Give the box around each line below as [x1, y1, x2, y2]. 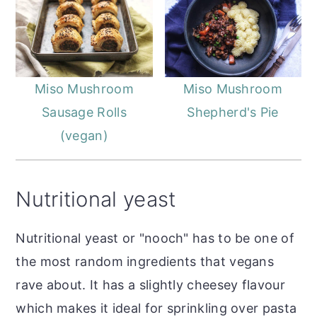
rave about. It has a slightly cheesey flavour [16, 277, 285, 292]
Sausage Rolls [41, 104, 127, 120]
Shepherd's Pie [187, 104, 279, 120]
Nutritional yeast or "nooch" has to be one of [16, 230, 294, 246]
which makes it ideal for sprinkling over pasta [16, 300, 297, 316]
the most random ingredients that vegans [16, 253, 275, 269]
